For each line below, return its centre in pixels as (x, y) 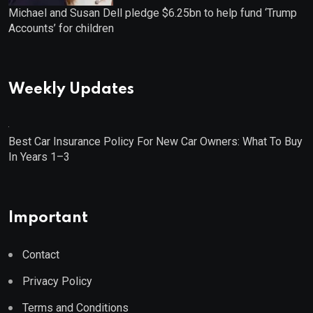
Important (48, 218)
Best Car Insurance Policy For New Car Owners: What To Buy (155, 141)
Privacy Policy (57, 281)
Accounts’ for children (61, 28)
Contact (41, 254)
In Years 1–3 (39, 156)
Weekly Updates (71, 89)
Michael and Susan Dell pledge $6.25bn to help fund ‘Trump (153, 13)
